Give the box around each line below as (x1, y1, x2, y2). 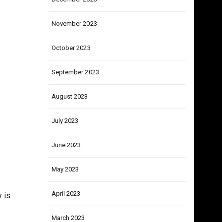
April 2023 (51, 209, 81, 217)
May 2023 (51, 185, 79, 192)
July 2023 (51, 136, 79, 144)
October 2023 (51, 63, 91, 71)
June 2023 (51, 161, 81, 168)
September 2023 (51, 88, 99, 95)
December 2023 (51, 15, 97, 22)
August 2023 (51, 112, 88, 119)
